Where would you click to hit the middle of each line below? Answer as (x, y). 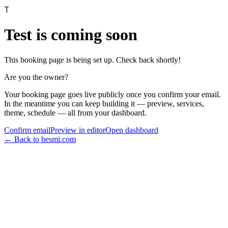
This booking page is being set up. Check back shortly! (92, 60)
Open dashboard (132, 130)
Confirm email (27, 130)
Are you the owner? (36, 77)
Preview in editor (78, 130)
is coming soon (85, 35)
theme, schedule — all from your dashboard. (75, 112)
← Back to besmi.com (40, 139)
